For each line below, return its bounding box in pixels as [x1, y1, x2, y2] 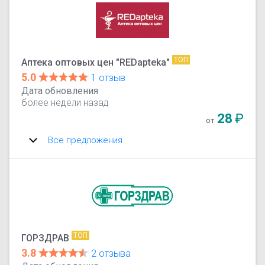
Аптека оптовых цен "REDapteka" [21, 56, 170, 68]
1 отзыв [91, 72, 126, 83]
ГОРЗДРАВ [21, 232, 70, 244]
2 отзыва [91, 247, 131, 259]
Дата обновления [21, 85, 99, 96]
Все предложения [48, 134, 123, 146]
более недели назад [21, 96, 109, 108]
